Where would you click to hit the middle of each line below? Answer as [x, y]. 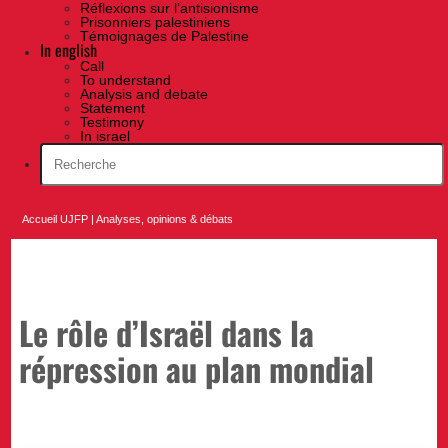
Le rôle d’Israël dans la [167, 331]
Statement [112, 108]
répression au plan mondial [197, 367]
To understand [125, 80]
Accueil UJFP [55, 219]
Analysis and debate [144, 94]
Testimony [112, 122]
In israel [105, 136]
